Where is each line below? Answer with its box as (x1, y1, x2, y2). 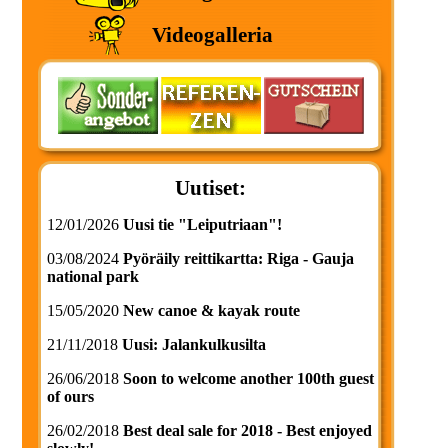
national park (47, 268, 139, 285)
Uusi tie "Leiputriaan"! (123, 216, 282, 233)
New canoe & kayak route (123, 302, 300, 319)
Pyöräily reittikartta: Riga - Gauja (123, 250, 354, 267)
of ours (47, 388, 94, 405)
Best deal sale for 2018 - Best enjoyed (123, 422, 372, 439)
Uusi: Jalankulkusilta (122, 336, 266, 353)
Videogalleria (152, 23, 273, 46)
